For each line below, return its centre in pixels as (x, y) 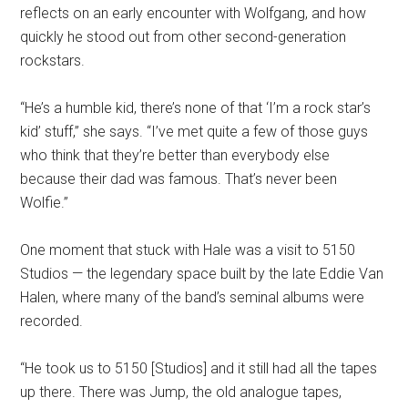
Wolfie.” (45, 203)
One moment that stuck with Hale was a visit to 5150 (188, 250)
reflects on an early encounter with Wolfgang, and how (194, 14)
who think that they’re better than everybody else (175, 156)
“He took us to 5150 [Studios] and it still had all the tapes (199, 369)
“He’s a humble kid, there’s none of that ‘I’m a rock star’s (196, 108)
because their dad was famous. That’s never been (179, 179)
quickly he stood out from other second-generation (184, 37)
